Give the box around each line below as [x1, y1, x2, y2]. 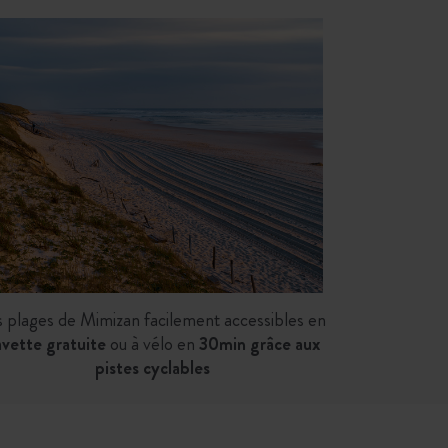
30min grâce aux [198, 329, 320, 357]
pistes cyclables [94, 353, 210, 381]
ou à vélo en [105, 329, 199, 357]
